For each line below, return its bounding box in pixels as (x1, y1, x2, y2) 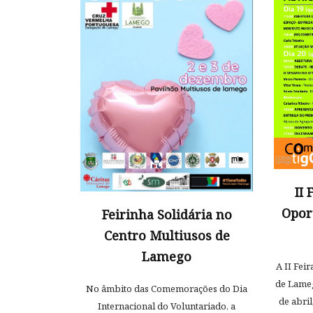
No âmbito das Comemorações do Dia (86, 282, 247, 296)
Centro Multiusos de (103, 227, 230, 245)
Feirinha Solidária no (101, 206, 232, 224)
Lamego (142, 248, 191, 265)
